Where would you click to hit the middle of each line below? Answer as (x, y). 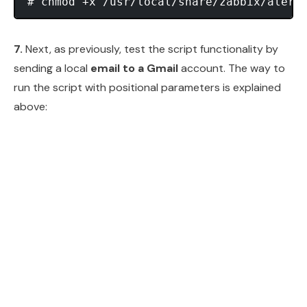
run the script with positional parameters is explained (147, 87)
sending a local (52, 68)
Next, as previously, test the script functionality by (150, 49)
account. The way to (232, 68)
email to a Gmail (134, 68)
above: (30, 106)
